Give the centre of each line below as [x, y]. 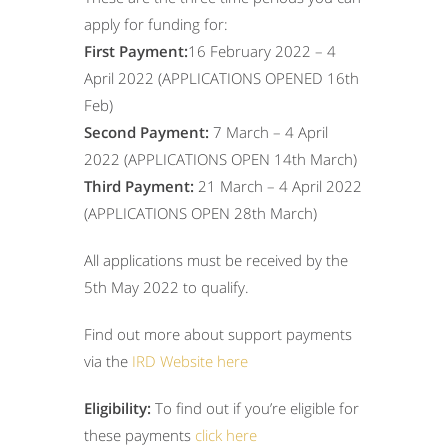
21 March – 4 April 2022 [280, 185]
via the [108, 360]
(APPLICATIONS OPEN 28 [168, 212]
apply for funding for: [156, 23]
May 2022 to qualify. [180, 286]
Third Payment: [141, 185]
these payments [139, 434]
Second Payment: [146, 131]
